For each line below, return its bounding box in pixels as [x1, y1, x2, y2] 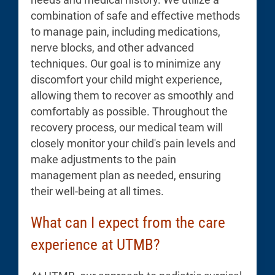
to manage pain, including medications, [31, 25, 220, 38]
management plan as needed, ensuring [31, 169, 221, 182]
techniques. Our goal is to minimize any [31, 57, 221, 70]
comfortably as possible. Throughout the [31, 105, 228, 118]
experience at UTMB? [31, 235, 160, 254]
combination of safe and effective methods [31, 9, 240, 22]
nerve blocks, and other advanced [31, 41, 194, 54]
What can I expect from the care [31, 213, 225, 231]
